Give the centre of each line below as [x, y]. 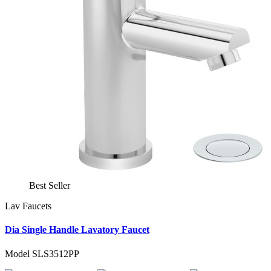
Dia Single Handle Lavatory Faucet [77, 230]
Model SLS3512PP [42, 253]
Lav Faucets [28, 206]
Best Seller [50, 186]
